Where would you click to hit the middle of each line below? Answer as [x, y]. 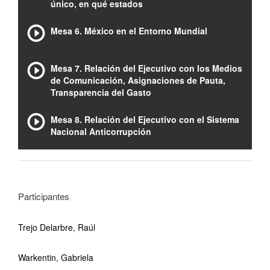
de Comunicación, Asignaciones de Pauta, [138, 80]
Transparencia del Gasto [101, 92]
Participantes [44, 196]
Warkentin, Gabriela [56, 257]
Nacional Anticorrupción [101, 131]
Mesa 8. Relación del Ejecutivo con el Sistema [145, 119]
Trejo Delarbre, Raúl [57, 227]
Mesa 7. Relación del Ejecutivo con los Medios [146, 68]
